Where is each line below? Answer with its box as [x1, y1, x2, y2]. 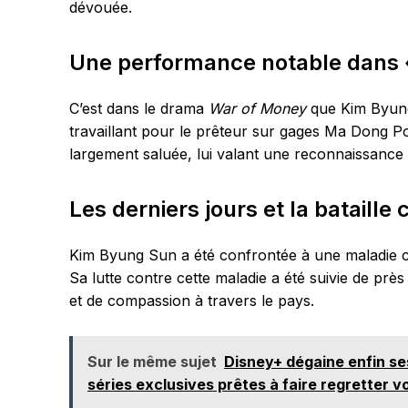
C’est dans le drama [69, 99, 209, 117]
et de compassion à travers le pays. [69, 291, 314, 310]
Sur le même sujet [87, 352, 217, 371]
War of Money [209, 99, 306, 117]
